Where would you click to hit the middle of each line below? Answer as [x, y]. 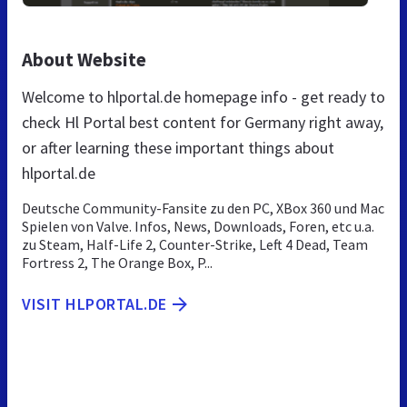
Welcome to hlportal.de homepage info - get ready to [203, 96]
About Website [84, 59]
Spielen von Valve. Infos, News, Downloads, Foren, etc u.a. [198, 226]
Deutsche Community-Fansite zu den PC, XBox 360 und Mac [203, 208]
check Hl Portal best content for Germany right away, [203, 122]
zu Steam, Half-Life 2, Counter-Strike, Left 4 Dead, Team [195, 244]
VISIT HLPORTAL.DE [94, 303]
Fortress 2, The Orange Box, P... [117, 262]
